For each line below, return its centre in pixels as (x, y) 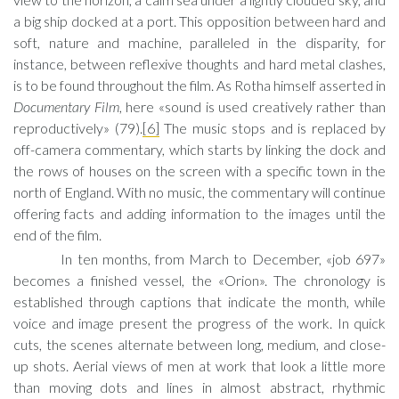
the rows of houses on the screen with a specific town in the (199, 171)
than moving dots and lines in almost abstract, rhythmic (199, 387)
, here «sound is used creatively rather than (252, 106)
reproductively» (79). (78, 128)
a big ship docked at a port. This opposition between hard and (199, 21)
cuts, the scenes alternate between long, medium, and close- (199, 344)
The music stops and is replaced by (272, 128)
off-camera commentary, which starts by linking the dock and (199, 149)
